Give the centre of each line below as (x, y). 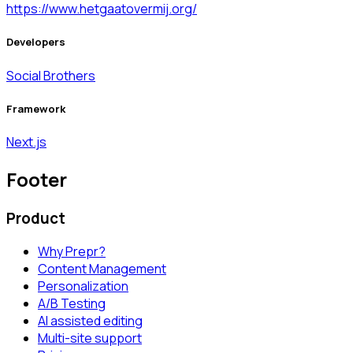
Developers (36, 42)
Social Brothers (51, 75)
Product (36, 218)
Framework (36, 108)
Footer (37, 179)
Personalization (83, 286)
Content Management (102, 269)
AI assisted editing (90, 321)
